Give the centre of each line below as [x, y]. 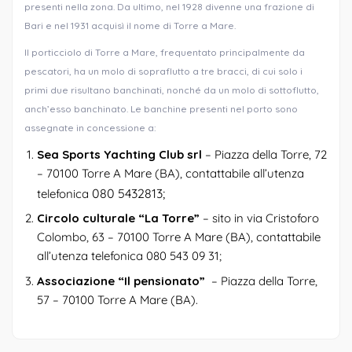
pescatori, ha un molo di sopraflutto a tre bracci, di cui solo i [163, 71]
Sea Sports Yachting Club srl [119, 154]
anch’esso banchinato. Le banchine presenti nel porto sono [161, 108]
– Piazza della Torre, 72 [264, 154]
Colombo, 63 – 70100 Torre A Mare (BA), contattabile [179, 237]
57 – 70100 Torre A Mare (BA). [117, 299]
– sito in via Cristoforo [259, 218]
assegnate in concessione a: [90, 127]
